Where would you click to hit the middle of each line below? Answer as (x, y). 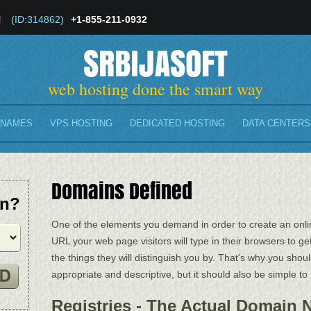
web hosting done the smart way (155, 89)
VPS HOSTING (81, 123)
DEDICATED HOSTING (177, 123)
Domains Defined (122, 191)
